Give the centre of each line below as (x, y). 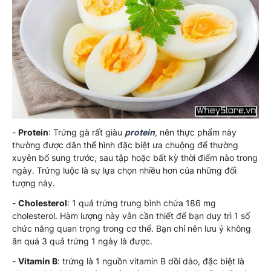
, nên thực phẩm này (196, 132)
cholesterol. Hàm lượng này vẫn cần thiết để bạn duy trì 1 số (131, 216)
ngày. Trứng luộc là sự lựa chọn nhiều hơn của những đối (124, 171)
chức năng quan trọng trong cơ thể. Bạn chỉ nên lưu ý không (132, 229)
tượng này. (34, 183)
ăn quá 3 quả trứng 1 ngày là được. (82, 241)
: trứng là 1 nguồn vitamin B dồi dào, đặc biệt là (151, 261)
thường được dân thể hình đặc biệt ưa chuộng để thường (125, 145)
